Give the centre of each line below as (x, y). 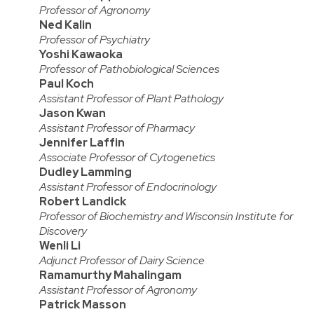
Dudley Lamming (86, 172)
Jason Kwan (73, 114)
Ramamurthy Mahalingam (110, 275)
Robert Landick (83, 202)
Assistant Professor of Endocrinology (128, 187)
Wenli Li (60, 246)
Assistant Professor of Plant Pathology (131, 99)
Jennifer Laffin (82, 143)
